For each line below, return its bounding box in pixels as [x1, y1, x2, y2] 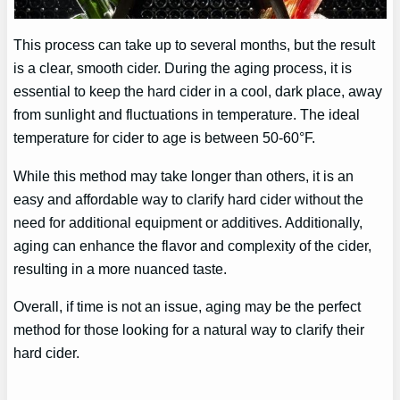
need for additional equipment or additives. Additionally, [13, 213, 363, 230]
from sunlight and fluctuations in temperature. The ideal [13, 106, 361, 123]
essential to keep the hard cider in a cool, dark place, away [13, 83, 383, 100]
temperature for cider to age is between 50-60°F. [13, 129, 316, 146]
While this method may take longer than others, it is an [13, 167, 354, 184]
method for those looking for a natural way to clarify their [13, 321, 365, 338]
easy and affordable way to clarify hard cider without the [13, 190, 364, 207]
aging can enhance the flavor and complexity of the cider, [13, 237, 372, 254]
